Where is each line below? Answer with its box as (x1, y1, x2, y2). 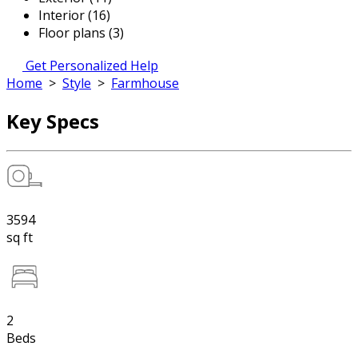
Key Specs (6, 107, 99, 134)
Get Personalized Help (26, 57, 158, 74)
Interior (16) (38, 6, 110, 24)
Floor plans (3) (38, 24, 124, 42)
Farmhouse (111, 74, 179, 92)
